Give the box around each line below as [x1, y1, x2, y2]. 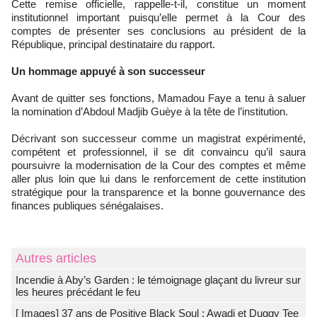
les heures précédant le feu [16, 286, 140, 298]
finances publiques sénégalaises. [11, 200, 163, 212]
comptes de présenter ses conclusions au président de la [11, 25, 306, 37]
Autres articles [16, 251, 96, 265]
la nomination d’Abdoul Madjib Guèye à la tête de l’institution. [11, 105, 288, 117]
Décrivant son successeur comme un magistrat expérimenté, [11, 132, 306, 144]
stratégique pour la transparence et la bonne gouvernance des [11, 186, 306, 198]
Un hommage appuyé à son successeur [11, 65, 205, 77]
